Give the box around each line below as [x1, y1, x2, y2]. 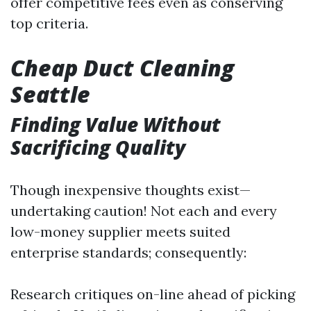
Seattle [10, 79, 90, 109]
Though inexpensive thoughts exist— [10, 181, 251, 199]
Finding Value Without [10, 111, 221, 137]
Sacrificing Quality [10, 134, 185, 160]
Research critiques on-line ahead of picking [10, 285, 295, 303]
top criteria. [10, 15, 88, 32]
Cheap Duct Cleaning [10, 53, 234, 83]
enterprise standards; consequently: [10, 244, 246, 261]
